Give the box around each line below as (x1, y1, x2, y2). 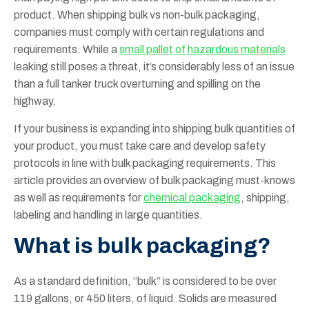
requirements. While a (14, 43, 119, 55)
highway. (14, 95, 56, 107)
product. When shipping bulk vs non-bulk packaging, (14, 9, 260, 21)
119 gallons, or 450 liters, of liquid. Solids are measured (14, 292, 277, 304)
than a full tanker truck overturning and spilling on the (14, 78, 261, 90)
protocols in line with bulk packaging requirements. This (14, 157, 276, 169)
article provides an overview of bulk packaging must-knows (14, 175, 295, 186)
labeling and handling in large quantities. (14, 209, 203, 221)
